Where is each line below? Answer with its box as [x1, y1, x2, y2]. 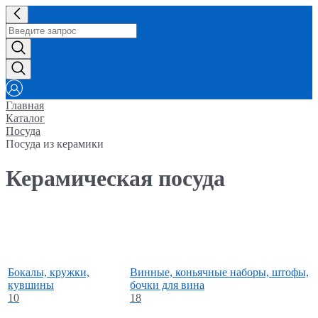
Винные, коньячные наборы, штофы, [130, 265, 309, 278]
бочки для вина [130, 278, 204, 291]
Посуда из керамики [6, 138, 104, 150]
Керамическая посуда [6, 165, 225, 192]
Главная [6, 99, 44, 111]
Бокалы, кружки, [8, 265, 89, 278]
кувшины [8, 278, 54, 291]
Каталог [6, 112, 45, 124]
